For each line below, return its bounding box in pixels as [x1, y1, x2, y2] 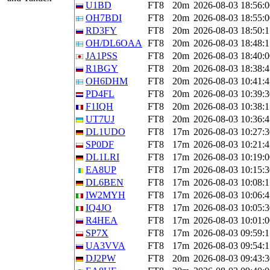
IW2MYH [86, 190, 125, 200]
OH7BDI [86, 13, 122, 23]
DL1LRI [86, 152, 119, 162]
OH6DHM [86, 76, 128, 86]
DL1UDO [86, 127, 125, 137]
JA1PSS [86, 51, 118, 61]
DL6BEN [86, 177, 124, 187]
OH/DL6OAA [86, 38, 142, 48]
